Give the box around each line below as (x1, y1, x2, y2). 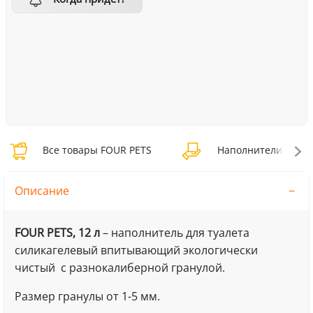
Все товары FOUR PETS (40, 143, 152, 157)
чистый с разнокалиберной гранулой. (14, 259, 225, 275)
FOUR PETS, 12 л (14, 224, 100, 240)
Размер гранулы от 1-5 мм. (14, 288, 160, 304)
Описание (14, 182, 69, 198)
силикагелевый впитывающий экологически (14, 242, 258, 258)
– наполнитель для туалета (99, 224, 249, 240)
